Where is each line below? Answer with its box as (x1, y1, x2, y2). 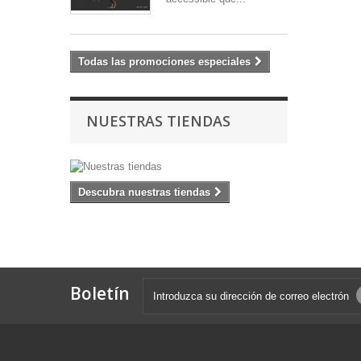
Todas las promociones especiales (78, 56, 251, 68)
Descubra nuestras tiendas (78, 186, 210, 199)
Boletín (70, 282, 130, 305)
